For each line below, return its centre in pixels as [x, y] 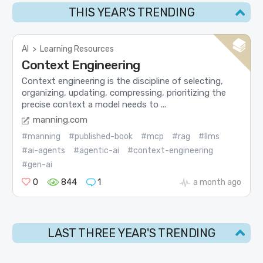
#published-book [101, 137]
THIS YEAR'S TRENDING [131, 13]
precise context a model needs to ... [94, 104]
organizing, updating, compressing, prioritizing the [124, 92]
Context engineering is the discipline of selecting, [123, 81]
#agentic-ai [97, 151]
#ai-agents [44, 151]
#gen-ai [37, 165]
